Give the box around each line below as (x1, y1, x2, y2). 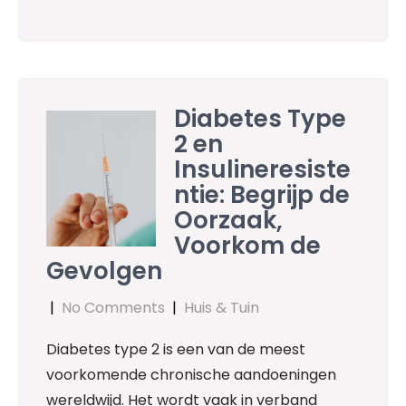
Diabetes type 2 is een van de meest (46, 339, 305, 361)
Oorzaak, (174, 204, 284, 237)
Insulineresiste (174, 153, 352, 187)
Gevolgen (46, 255, 162, 288)
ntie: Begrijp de (174, 179, 351, 212)
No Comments (62, 297, 165, 319)
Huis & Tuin (184, 297, 259, 319)
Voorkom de (174, 229, 322, 263)
